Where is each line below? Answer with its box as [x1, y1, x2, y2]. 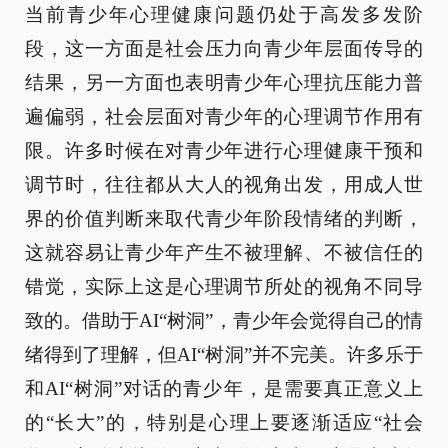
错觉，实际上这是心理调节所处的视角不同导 [25, 276, 423, 297]
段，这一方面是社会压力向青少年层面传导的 [25, 38, 423, 59]
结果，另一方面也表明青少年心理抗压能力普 [25, 72, 423, 93]
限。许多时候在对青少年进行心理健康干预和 [25, 140, 423, 161]
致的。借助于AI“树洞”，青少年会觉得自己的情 [25, 310, 423, 331]
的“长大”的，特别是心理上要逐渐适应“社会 [25, 412, 423, 433]
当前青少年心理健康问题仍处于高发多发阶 [25, 4, 423, 25]
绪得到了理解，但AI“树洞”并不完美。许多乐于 [25, 344, 423, 365]
